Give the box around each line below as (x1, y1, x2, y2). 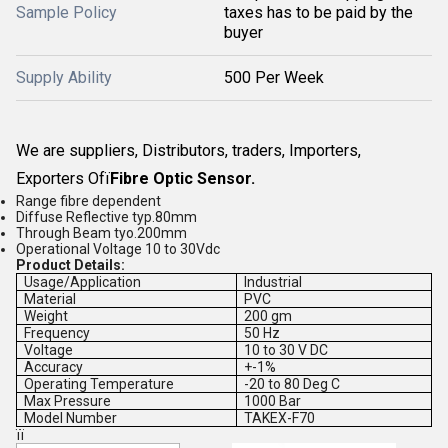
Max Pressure (24, 393, 112, 409)
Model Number (24, 410, 118, 426)
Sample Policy (16, 3, 117, 22)
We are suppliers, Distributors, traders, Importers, (16, 141, 361, 160)
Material (24, 291, 77, 307)
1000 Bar (244, 393, 302, 409)
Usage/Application (24, 274, 142, 290)
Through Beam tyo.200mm (16, 225, 187, 241)
